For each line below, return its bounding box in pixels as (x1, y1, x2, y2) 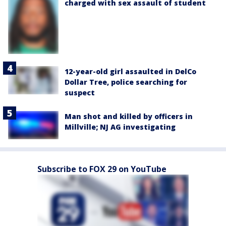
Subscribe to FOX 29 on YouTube (37, 163, 166, 175)
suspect (65, 87, 95, 97)
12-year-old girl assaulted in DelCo (65, 66, 196, 76)
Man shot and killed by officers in (65, 111, 193, 121)
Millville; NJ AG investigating (65, 122, 176, 132)
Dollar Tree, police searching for (65, 77, 187, 87)
